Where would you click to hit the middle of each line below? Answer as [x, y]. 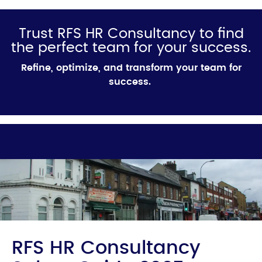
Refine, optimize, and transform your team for [131, 68]
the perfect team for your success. [131, 48]
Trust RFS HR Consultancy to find [131, 34]
